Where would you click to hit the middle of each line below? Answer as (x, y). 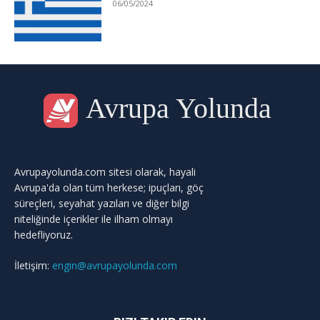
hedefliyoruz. (44, 235)
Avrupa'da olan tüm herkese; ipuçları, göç (109, 188)
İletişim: (33, 266)
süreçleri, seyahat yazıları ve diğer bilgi (102, 204)
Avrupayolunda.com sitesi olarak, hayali (105, 172)
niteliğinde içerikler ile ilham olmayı (94, 219)
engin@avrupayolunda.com (115, 266)
